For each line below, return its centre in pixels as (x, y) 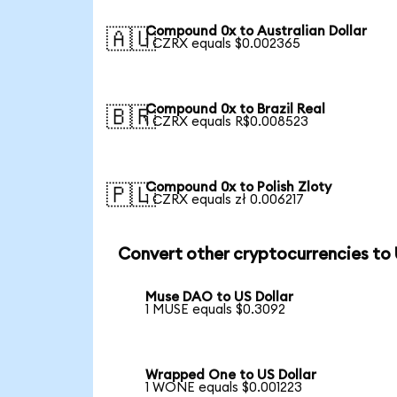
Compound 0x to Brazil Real (236, 110)
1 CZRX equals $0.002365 (223, 44)
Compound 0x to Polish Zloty (239, 187)
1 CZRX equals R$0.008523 (227, 122)
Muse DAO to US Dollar (220, 298)
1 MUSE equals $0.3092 (216, 310)
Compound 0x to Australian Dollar (257, 32)
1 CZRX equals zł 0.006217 (225, 199)
